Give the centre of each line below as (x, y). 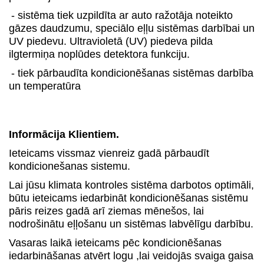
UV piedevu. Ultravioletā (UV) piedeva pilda (111, 41)
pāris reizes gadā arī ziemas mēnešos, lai (106, 211)
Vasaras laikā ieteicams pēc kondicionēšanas (115, 243)
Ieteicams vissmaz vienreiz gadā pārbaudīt (109, 153)
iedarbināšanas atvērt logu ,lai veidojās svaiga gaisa (131, 256)
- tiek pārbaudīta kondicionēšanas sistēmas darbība (132, 73)
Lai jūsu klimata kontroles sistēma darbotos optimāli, (131, 185)
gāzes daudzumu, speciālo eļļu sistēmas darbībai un (132, 28)
